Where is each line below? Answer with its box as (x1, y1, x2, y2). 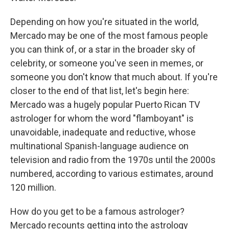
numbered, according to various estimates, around (10, 168, 213, 179)
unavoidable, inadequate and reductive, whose (10, 127, 196, 138)
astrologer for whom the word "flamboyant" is (10, 113, 194, 124)
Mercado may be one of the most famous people (10, 30, 208, 41)
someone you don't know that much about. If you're (10, 72, 218, 83)
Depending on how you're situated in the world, (10, 16, 198, 28)
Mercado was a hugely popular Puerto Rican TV (10, 99, 200, 110)
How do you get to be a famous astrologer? (10, 206, 185, 217)
